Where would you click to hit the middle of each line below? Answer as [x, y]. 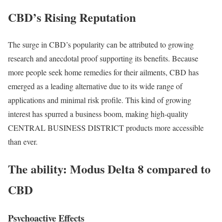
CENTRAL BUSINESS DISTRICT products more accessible [106, 128]
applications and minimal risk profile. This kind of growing [100, 100]
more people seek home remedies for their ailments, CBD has [103, 72]
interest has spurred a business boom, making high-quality [98, 114]
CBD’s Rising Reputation [72, 17]
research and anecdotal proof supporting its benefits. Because [103, 58]
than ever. [23, 142]
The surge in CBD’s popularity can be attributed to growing [101, 45]
